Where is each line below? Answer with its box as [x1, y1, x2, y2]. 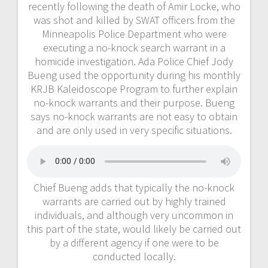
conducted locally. [92, 249, 176, 263]
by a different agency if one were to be [49, 235, 219, 249]
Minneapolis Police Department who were [41, 26, 227, 41]
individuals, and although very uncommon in [35, 208, 233, 222]
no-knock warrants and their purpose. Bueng [33, 95, 234, 109]
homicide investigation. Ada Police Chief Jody [35, 54, 233, 68]
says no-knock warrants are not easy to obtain [31, 109, 237, 123]
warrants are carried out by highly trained [42, 194, 226, 208]
